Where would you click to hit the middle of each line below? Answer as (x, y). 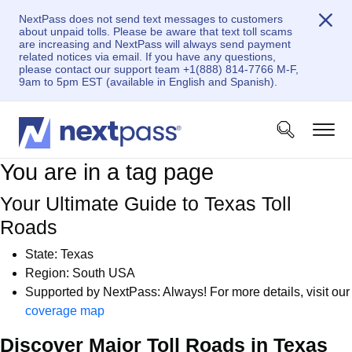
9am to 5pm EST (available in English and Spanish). (148, 82)
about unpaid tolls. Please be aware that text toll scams (156, 31)
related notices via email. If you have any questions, (147, 57)
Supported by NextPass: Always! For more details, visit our (187, 292)
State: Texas (59, 254)
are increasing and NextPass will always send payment (155, 44)
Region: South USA (80, 273)
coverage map (65, 311)
